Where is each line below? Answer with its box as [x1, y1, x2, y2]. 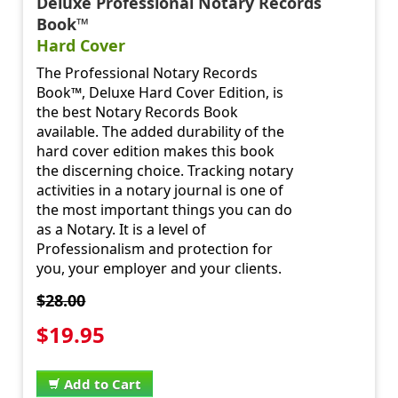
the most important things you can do [36, 200, 293, 220]
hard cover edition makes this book [36, 141, 275, 162]
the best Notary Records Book [36, 102, 239, 123]
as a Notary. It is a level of [36, 219, 207, 240]
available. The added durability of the [36, 122, 285, 142]
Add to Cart [64, 375, 142, 394]
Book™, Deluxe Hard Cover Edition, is [36, 83, 284, 103]
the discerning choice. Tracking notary [36, 161, 294, 181]
